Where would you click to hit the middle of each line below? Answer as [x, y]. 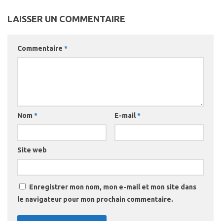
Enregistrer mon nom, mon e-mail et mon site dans [113, 187]
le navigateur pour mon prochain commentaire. [95, 200]
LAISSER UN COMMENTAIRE [66, 19]
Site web [32, 150]
